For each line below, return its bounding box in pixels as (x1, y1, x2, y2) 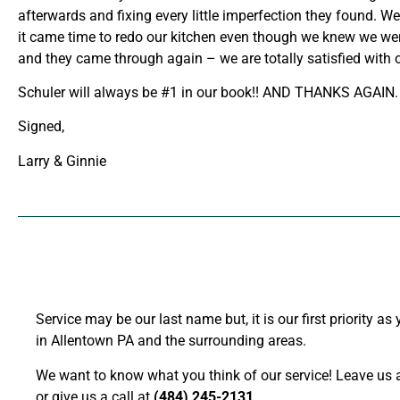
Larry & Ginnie (18, 152, 106, 170)
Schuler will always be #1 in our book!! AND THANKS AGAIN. (18, 84, 398, 102)
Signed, (18, 118, 64, 136)
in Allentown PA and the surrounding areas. (36, 332, 306, 350)
